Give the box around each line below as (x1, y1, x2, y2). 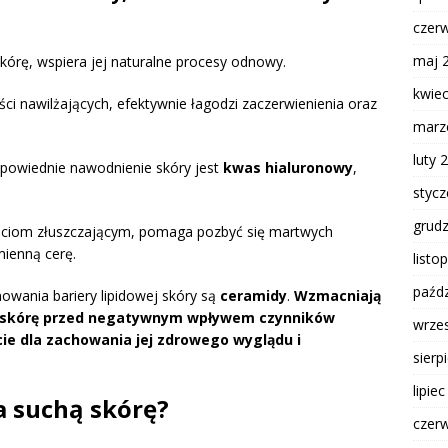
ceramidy (220, 286, 287, 306)
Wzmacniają (294, 286, 381, 306)
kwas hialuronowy (223, 158, 353, 178)
